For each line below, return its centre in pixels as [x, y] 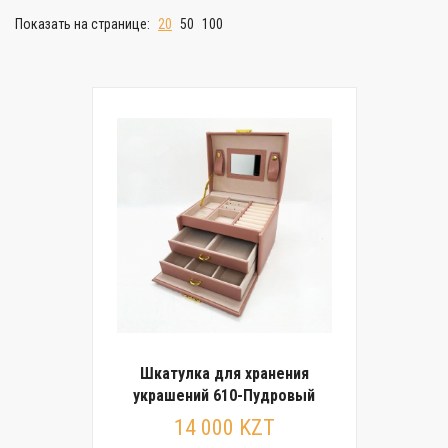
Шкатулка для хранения [224, 373]
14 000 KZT [224, 427]
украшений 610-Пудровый [224, 395]
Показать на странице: [84, 24]
